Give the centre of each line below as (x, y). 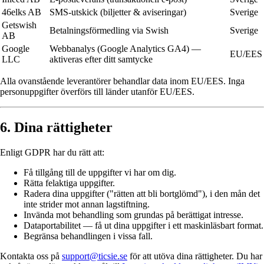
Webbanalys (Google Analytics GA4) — (125, 49)
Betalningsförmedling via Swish (109, 31)
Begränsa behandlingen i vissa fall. (88, 236)
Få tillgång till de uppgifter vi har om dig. (100, 173)
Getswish (19, 25)
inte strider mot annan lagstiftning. (87, 204)
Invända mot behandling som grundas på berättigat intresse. (133, 215)
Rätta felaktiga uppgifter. (69, 183)
